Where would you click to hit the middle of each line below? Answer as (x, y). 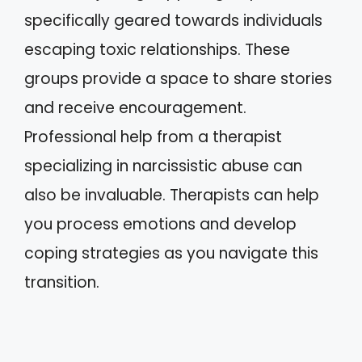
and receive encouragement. (135, 107)
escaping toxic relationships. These (157, 49)
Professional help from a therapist (153, 137)
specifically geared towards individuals (173, 20)
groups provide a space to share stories (178, 78)
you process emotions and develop (160, 224)
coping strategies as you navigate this (171, 253)
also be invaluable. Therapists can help (172, 195)
